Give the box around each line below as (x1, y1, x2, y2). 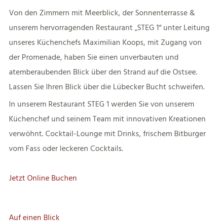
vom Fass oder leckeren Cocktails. (8, 143, 123, 154)
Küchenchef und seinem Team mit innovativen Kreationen (8, 113, 206, 124)
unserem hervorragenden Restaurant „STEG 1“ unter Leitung (8, 22, 210, 33)
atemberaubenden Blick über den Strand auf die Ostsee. (8, 67, 197, 77)
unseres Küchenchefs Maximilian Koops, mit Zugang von (8, 37, 202, 48)
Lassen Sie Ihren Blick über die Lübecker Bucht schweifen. (8, 81, 205, 92)
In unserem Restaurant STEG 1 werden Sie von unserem (8, 99, 194, 110)
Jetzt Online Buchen (8, 173, 77, 184)
